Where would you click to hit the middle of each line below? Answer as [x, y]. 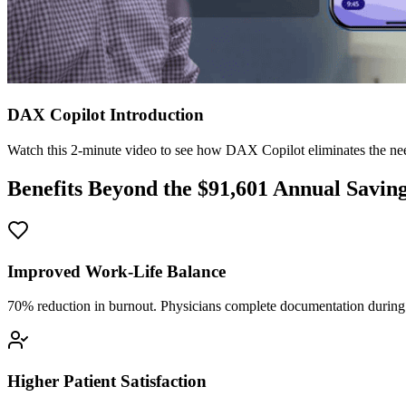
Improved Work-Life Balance [116, 271]
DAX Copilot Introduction [106, 115]
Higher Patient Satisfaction [107, 381]
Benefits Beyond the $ [108, 188]
